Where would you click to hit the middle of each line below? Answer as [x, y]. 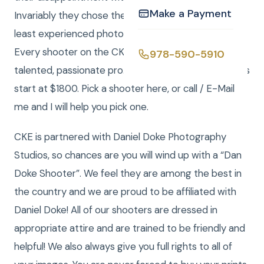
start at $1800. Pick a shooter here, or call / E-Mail [124, 88]
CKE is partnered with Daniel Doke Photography [120, 137]
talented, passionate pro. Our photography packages [132, 70]
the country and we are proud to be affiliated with [125, 192]
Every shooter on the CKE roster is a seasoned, [119, 52]
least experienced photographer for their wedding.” [129, 34]
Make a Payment [191, 14]
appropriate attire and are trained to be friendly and [130, 228]
